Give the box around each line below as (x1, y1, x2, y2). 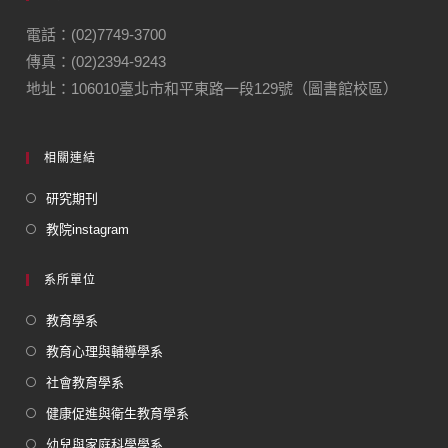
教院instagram (46, 221, 130, 237)
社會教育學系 (46, 374, 125, 390)
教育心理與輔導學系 (46, 343, 164, 359)
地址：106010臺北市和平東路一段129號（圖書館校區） (26, 79, 399, 97)
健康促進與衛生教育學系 (46, 405, 190, 421)
